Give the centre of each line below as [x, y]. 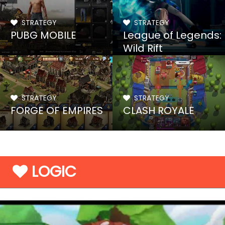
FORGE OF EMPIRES [57, 110]
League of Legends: [173, 35]
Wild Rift [143, 48]
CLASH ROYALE [159, 110]
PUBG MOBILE [44, 35]
